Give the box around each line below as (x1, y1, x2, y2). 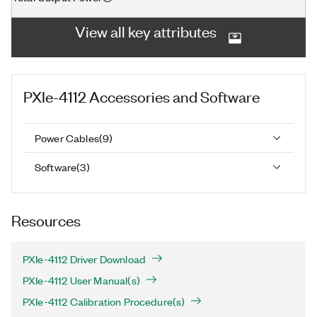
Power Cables (35, 130, 99, 145)
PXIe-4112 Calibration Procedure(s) (23, 294, 185, 309)
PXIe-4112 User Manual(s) (23, 273, 140, 287)
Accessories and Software (89, 86, 260, 105)
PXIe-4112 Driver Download (23, 252, 146, 266)
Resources (11, 210, 81, 229)
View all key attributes (75, 21, 217, 40)
